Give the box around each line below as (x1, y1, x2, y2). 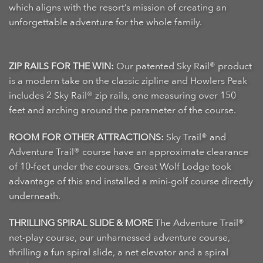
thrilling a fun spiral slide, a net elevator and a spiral (9, 245, 228, 259)
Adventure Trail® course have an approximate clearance (9, 146, 248, 159)
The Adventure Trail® (153, 216, 244, 230)
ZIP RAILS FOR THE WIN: (9, 60, 114, 73)
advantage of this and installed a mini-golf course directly (9, 175, 253, 188)
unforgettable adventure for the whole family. (9, 15, 202, 29)
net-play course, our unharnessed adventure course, (9, 231, 230, 244)
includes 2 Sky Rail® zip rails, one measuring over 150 (9, 89, 236, 103)
